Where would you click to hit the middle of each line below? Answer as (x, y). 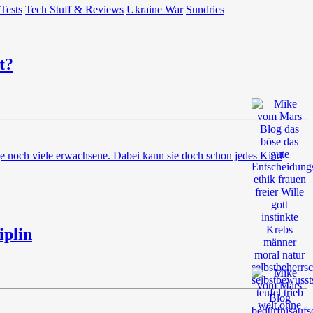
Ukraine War (155, 9)
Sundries (205, 9)
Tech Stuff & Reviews (74, 9)
